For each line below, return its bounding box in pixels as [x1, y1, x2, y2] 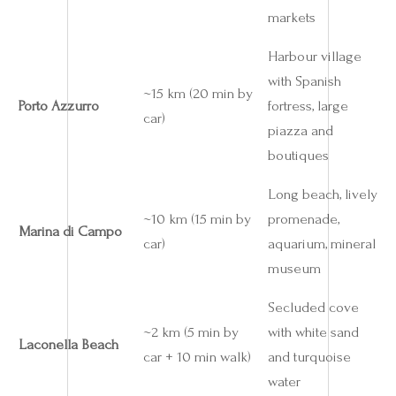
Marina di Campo [18, 222, 122, 240]
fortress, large [267, 96, 348, 114]
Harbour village [267, 47, 362, 65]
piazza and [267, 121, 333, 139]
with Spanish [267, 72, 341, 89]
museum [267, 259, 321, 277]
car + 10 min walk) [142, 347, 251, 365]
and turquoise [267, 347, 351, 365]
